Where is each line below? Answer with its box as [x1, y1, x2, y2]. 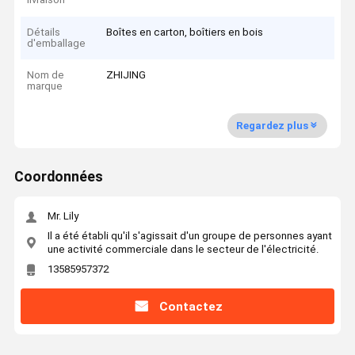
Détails [27, 25, 61, 38]
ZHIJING [106, 69, 147, 82]
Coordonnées [13, 169, 103, 185]
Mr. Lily [47, 210, 78, 223]
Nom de [27, 69, 65, 82]
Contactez [158, 299, 223, 314]
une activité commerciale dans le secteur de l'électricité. [47, 242, 319, 255]
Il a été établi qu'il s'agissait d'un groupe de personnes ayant [47, 229, 332, 242]
